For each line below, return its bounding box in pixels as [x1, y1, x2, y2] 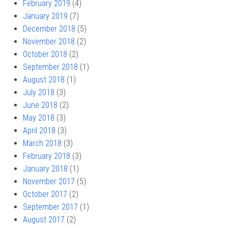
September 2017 [23, 202, 78, 212]
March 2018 [23, 138, 62, 149]
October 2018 [23, 49, 67, 60]
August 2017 [23, 215, 65, 225]
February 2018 [23, 151, 70, 161]
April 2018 [23, 126, 55, 136]
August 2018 [23, 75, 65, 85]
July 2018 [23, 88, 54, 98]
